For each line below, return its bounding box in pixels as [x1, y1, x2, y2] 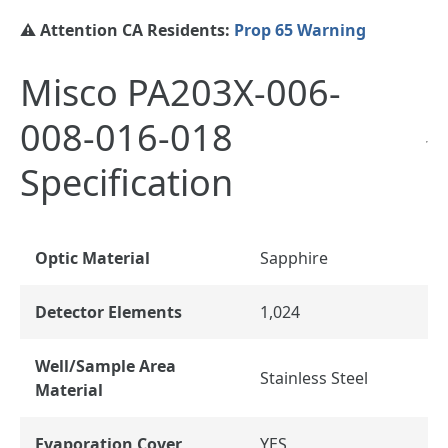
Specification [20, 157, 233, 207]
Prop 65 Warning [234, 18, 366, 41]
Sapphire [260, 246, 328, 269]
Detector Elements [35, 300, 182, 323]
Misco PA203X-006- [20, 67, 341, 117]
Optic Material [35, 246, 150, 269]
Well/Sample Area [35, 354, 176, 377]
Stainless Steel [260, 366, 368, 389]
